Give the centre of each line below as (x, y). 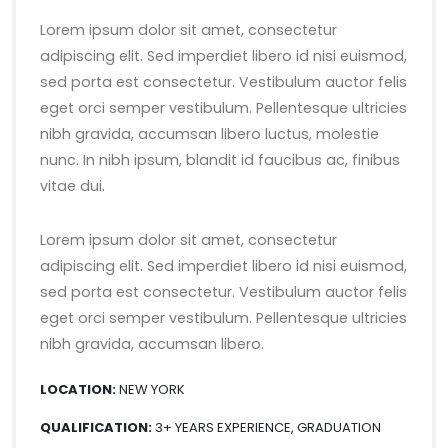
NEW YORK (150, 389)
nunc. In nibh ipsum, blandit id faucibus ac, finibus (220, 160)
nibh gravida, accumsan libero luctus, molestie (209, 134)
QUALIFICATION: (96, 427)
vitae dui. (72, 186)
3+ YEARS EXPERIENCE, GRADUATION (266, 427)
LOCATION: (78, 389)
